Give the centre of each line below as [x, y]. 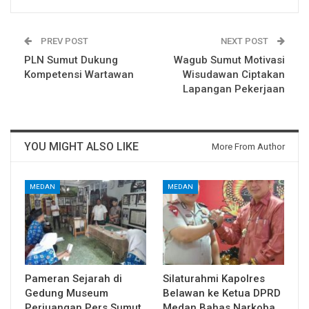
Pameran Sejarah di [73, 279]
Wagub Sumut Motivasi [229, 60]
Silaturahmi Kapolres [214, 279]
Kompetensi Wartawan [79, 75]
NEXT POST [246, 41]
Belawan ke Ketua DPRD [222, 293]
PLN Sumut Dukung [71, 60]
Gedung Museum [67, 293]
